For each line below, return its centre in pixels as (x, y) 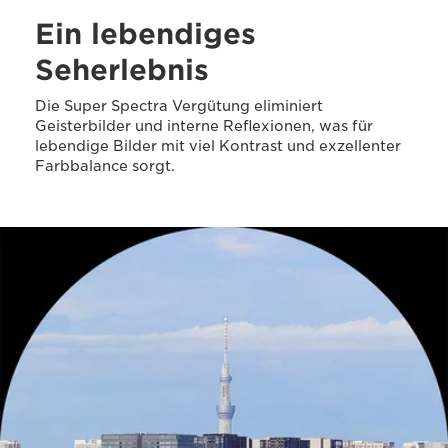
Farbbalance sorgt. (105, 166)
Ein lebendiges (145, 34)
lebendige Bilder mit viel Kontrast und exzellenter (218, 146)
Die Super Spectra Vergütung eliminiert (179, 106)
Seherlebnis (122, 70)
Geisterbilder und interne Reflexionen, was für (204, 126)
